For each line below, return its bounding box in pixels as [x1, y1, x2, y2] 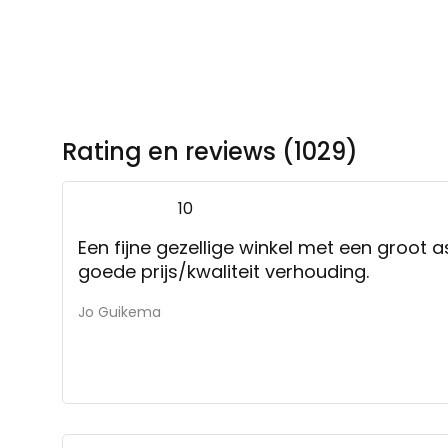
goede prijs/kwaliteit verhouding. [78, 258, 374, 284]
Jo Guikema [78, 301, 161, 322]
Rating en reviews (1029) [62, 134, 358, 168]
